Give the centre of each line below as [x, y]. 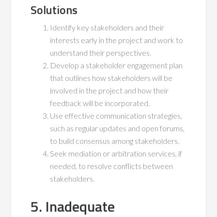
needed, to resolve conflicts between [112, 166]
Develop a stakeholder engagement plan [116, 65]
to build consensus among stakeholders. [115, 141]
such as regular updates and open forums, [117, 128]
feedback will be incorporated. [100, 103]
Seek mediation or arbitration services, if [116, 154]
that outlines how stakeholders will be [111, 78]
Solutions [54, 10]
